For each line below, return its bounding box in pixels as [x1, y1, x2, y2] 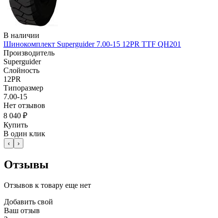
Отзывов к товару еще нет [4, 181, 91, 190]
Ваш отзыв [4, 206, 40, 215]
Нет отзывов [3, 101, 45, 110]
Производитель [3, 49, 54, 57]
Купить [3, 121, 28, 129]
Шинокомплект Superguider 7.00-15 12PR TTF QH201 [3, 40, 181, 49]
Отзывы [4, 158, 49, 171]
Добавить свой [4, 198, 53, 206]
